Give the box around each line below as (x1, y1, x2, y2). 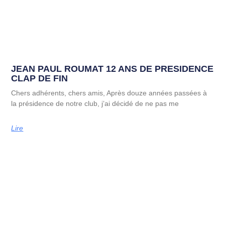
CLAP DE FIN (11, 73, 68, 84)
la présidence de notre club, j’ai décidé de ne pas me (11, 99, 179, 108)
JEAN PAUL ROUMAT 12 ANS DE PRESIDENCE (11, 64, 214, 74)
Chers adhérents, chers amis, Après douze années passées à (11, 89, 207, 97)
